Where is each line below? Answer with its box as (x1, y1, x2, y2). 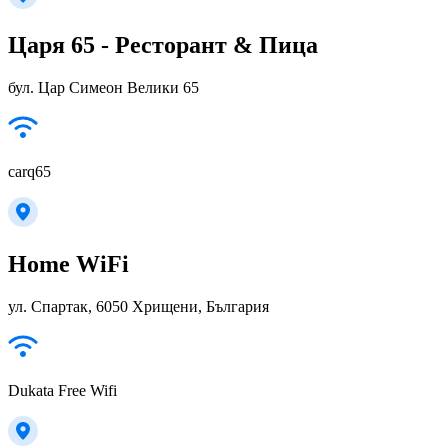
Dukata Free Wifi (8, 382, 117, 400)
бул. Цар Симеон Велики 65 (8, 79, 199, 97)
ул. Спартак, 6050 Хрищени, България (8, 298, 269, 316)
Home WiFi (8, 251, 129, 278)
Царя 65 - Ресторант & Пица (8, 32, 318, 59)
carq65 (8, 163, 51, 181)
